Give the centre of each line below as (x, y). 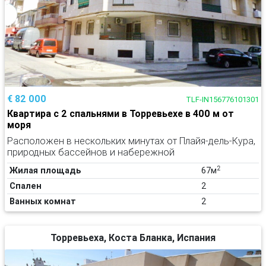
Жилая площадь (45, 170)
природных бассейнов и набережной (91, 152)
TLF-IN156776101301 (222, 99)
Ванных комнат (43, 201)
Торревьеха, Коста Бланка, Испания (133, 237)
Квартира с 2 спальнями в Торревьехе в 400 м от (121, 113)
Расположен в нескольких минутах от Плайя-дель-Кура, (131, 141)
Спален (26, 186)
